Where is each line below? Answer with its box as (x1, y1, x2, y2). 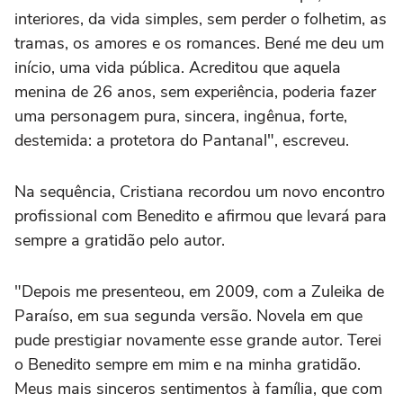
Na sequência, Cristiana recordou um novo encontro (14, 180, 385, 202)
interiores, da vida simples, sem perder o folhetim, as (14, 7, 387, 30)
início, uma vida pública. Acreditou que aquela (14, 56, 341, 78)
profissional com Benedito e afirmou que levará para (14, 204, 387, 227)
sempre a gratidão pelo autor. (14, 228, 225, 251)
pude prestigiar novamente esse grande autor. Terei (14, 328, 381, 351)
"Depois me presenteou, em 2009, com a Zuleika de (14, 280, 384, 302)
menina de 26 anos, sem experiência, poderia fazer (14, 80, 376, 103)
